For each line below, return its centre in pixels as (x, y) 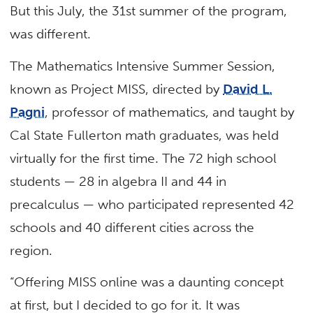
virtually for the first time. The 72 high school (144, 158)
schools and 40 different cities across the (132, 227)
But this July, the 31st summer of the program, (149, 11)
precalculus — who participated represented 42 (152, 204)
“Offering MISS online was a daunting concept (147, 282)
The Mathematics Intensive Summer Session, (143, 66)
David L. (248, 89)
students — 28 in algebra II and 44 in (118, 181)
